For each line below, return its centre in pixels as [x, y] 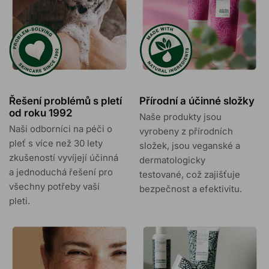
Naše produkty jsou [180, 116]
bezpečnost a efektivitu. [190, 189]
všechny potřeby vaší [54, 186]
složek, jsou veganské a [189, 145]
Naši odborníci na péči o [61, 128]
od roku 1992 [41, 113]
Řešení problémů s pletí [65, 101]
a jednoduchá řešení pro [61, 172]
